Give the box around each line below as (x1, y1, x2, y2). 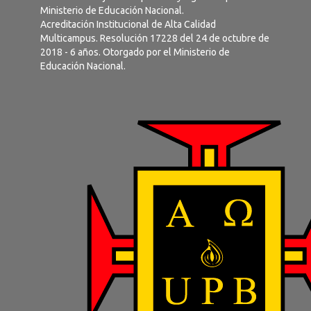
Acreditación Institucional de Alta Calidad (40, 19, 216, 31)
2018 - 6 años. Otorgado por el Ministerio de (40, 47, 230, 58)
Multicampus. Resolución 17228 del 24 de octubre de (40, 33, 269, 44)
